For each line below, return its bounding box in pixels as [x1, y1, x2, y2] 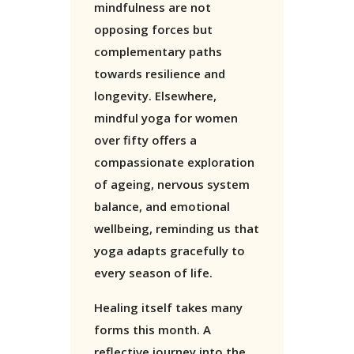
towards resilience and [94, 66, 225, 82]
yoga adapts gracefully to [94, 243, 245, 259]
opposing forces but [94, 21, 213, 38]
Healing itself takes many [94, 299, 243, 316]
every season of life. [94, 265, 216, 281]
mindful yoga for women [94, 110, 238, 126]
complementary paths [94, 43, 222, 60]
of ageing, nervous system [94, 176, 250, 193]
